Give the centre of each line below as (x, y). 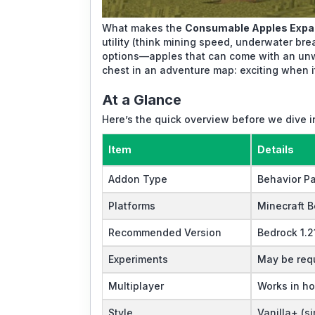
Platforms (132, 205)
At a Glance (142, 99)
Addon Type (138, 179)
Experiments (138, 259)
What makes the (143, 27)
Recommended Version (165, 232)
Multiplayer (136, 285)
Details (276, 149)
